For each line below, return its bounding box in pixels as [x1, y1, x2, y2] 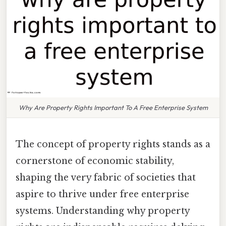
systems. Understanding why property [16, 205, 190, 216]
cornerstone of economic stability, [16, 155, 174, 166]
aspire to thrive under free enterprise [16, 188, 189, 200]
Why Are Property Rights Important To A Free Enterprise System [18, 103, 208, 111]
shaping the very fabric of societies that [16, 172, 196, 183]
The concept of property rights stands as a [16, 138, 210, 150]
